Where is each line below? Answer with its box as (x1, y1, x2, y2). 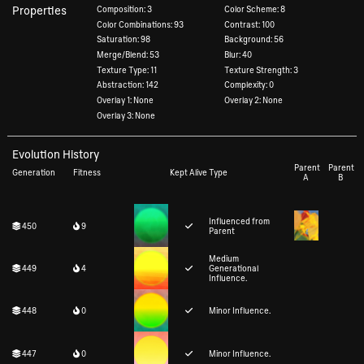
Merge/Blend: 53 (97, 50, 160, 60)
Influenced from (209, 215, 271, 226)
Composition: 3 (97, 3, 153, 14)
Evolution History (11, 147, 99, 162)
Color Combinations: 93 (97, 19, 184, 29)
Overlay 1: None (97, 95, 154, 106)
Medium (209, 253, 240, 263)
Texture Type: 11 (97, 64, 158, 75)
